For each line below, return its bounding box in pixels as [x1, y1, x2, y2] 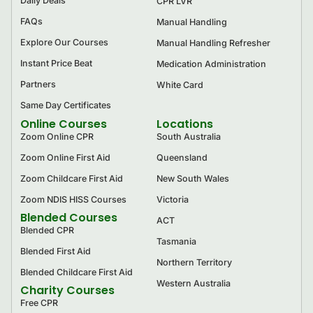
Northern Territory [156, 256, 232, 268]
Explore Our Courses [20, 36, 108, 48]
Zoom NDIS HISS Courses [20, 194, 126, 205]
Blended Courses [20, 209, 117, 226]
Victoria [156, 194, 189, 205]
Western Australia [156, 277, 231, 289]
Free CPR [20, 297, 58, 308]
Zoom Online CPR [20, 131, 94, 142]
